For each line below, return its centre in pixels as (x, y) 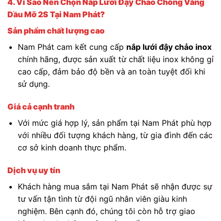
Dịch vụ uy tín (34, 170)
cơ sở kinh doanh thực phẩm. (72, 147)
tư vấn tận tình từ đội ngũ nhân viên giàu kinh (102, 199)
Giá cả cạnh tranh (41, 106)
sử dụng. (34, 84)
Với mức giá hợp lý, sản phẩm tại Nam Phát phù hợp (114, 123)
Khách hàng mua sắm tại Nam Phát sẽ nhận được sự (115, 186)
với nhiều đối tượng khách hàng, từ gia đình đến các (115, 135)
